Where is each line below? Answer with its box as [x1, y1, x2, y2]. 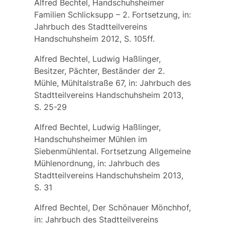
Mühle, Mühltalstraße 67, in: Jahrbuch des [34, 77, 191, 88]
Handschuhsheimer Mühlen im [34, 134, 147, 144]
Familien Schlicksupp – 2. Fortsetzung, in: [34, 9, 191, 20]
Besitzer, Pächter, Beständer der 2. [34, 65, 165, 76]
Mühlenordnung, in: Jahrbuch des [34, 158, 160, 168]
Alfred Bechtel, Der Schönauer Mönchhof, [34, 202, 191, 212]
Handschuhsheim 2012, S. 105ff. [34, 33, 155, 44]
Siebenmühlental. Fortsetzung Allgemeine [34, 146, 191, 156]
